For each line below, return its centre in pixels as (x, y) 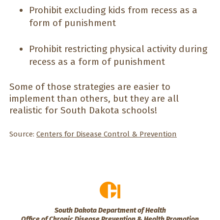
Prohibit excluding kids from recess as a (113, 10)
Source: (23, 134)
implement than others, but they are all (94, 99)
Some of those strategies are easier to (90, 87)
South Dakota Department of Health (110, 210)
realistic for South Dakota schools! (83, 110)
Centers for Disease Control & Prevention (107, 134)
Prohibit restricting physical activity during (118, 49)
